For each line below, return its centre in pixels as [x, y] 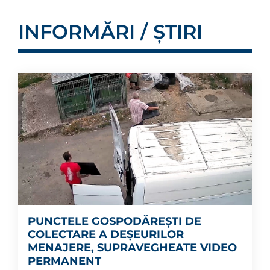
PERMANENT [64, 261]
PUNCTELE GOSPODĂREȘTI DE [115, 221]
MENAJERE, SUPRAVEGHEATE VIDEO [132, 247]
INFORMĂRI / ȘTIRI [110, 32]
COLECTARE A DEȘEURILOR [106, 234]
